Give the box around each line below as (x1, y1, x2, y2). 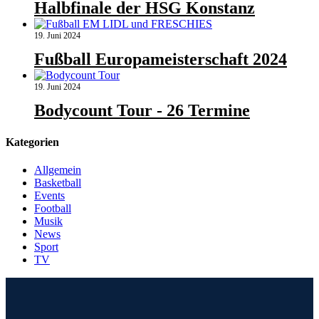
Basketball (34, 176, 81, 189)
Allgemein (34, 163, 81, 176)
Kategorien (6, 135, 59, 148)
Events (34, 189, 65, 202)
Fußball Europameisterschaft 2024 (34, 50, 287, 69)
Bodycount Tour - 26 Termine (34, 101, 250, 120)
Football (34, 202, 71, 214)
